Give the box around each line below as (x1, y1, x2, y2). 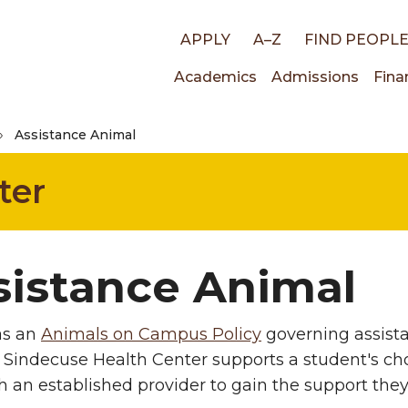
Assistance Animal (14, 127, 136, 143)
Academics (174, 68, 257, 86)
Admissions (271, 68, 359, 86)
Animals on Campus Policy (41, 324, 261, 344)
